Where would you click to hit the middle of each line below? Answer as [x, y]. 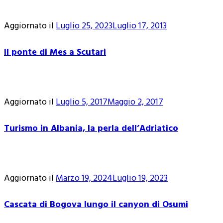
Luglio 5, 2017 [82, 102]
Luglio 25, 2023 [84, 26]
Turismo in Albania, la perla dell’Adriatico [91, 128]
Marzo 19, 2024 [84, 178]
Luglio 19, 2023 [140, 178]
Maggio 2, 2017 [135, 102]
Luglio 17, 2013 [140, 26]
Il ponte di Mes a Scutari [55, 52]
